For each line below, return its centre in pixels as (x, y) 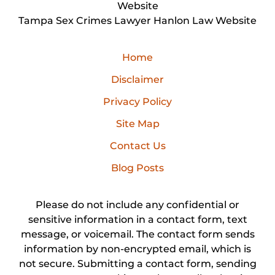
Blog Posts (137, 168)
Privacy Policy (137, 101)
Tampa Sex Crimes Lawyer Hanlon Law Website (137, 20)
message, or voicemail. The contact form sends (137, 234)
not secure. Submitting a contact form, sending (137, 263)
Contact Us (137, 145)
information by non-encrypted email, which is (137, 249)
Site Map (137, 123)
